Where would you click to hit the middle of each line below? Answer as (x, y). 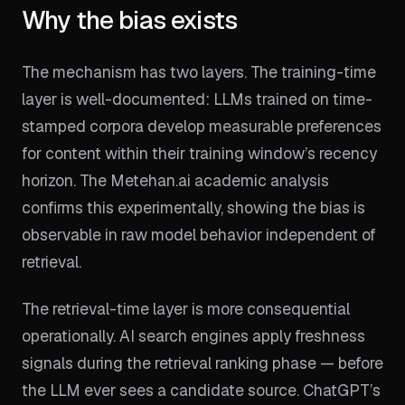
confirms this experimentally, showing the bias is (193, 207)
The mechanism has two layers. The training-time (199, 72)
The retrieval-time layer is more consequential (186, 309)
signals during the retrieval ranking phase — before (202, 363)
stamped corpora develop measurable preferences (202, 126)
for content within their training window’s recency (199, 153)
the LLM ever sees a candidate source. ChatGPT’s (201, 390)
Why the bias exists (130, 20)
